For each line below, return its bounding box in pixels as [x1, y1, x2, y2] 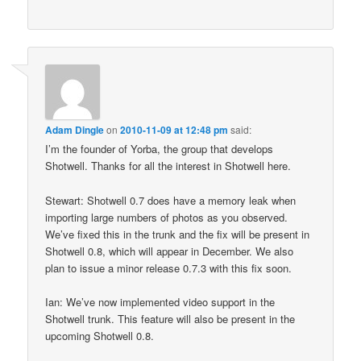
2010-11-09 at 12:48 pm [120, 122, 229, 138]
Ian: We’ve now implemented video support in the [45, 293, 276, 309]
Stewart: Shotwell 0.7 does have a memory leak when [45, 192, 297, 208]
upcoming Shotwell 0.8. [45, 327, 155, 343]
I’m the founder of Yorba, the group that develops [45, 141, 274, 157]
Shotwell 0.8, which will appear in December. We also [45, 243, 294, 259]
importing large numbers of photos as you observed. [45, 209, 288, 225]
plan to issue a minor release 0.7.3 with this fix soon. [45, 259, 293, 276]
